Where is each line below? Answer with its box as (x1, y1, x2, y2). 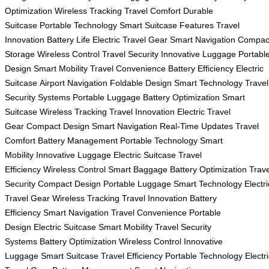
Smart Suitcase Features (119, 20, 214, 30)
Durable (183, 5, 213, 16)
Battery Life (47, 34, 90, 44)
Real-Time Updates (160, 121, 233, 131)
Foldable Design (110, 77, 172, 88)
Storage (5, 49, 35, 59)
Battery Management (38, 135, 118, 145)
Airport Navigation (40, 77, 107, 88)
